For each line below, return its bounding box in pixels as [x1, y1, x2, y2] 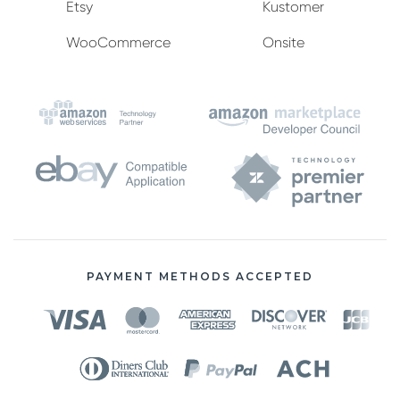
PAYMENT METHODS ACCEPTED [87, 269, 313, 283]
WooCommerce [66, 34, 171, 51]
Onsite [262, 34, 304, 51]
